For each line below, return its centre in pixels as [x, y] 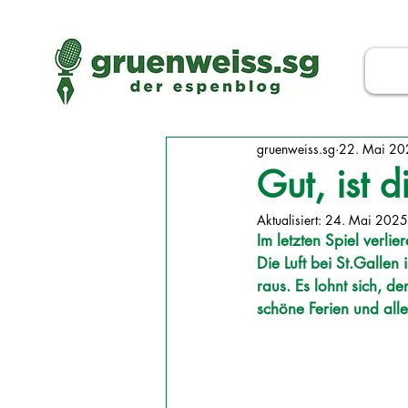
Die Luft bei [296, 263]
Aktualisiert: [291, 220]
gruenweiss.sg [296, 148]
